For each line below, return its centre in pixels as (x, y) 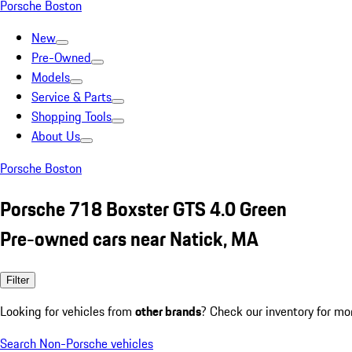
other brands (168, 311)
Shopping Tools (71, 116)
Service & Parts (71, 97)
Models (51, 77)
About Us (56, 136)
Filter (18, 280)
